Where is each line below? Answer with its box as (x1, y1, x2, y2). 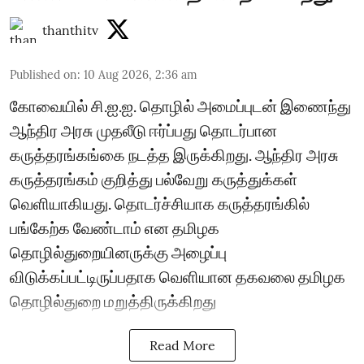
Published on (10, 67, 77, 82)
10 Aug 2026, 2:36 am (84, 67, 197, 82)
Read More (149, 336, 215, 353)
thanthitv (42, 21, 98, 38)
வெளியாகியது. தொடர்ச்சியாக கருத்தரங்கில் (10, 193, 310, 213)
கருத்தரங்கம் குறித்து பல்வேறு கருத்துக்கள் (10, 168, 297, 188)
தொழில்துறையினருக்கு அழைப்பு (10, 241, 227, 262)
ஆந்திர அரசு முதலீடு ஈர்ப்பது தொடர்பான (10, 119, 277, 140)
